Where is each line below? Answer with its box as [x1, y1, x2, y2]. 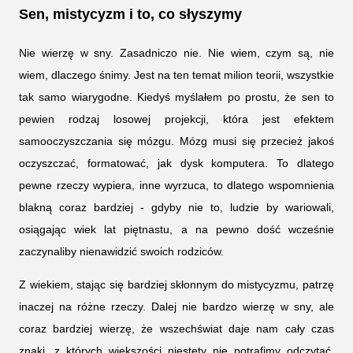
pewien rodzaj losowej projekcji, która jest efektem [19, 112, 334, 125]
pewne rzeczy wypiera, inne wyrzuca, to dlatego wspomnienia [19, 178, 334, 191]
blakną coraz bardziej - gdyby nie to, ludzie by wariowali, [19, 200, 334, 214]
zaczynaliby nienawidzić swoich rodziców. [19, 244, 224, 258]
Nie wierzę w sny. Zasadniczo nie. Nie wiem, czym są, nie [19, 46, 334, 59]
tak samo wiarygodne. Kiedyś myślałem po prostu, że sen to [19, 90, 334, 103]
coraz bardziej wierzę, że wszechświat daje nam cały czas [19, 321, 334, 335]
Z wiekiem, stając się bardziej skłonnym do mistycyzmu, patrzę [19, 277, 334, 291]
